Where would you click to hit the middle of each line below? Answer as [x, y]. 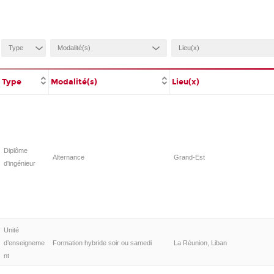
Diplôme [15, 150]
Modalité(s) [74, 82]
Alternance [68, 157]
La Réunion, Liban [200, 243]
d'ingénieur [19, 163]
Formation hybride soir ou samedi [102, 243]
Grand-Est [189, 157]
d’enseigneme [24, 243]
